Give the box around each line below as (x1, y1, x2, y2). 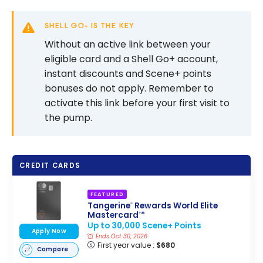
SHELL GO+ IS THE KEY (45, 22, 135, 31)
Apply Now (31, 227, 67, 236)
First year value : (97, 240, 156, 251)
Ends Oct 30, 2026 (95, 232, 147, 241)
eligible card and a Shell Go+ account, (45, 52, 218, 66)
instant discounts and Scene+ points (45, 66, 211, 80)
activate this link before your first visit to (45, 96, 230, 110)
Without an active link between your (45, 37, 211, 51)
